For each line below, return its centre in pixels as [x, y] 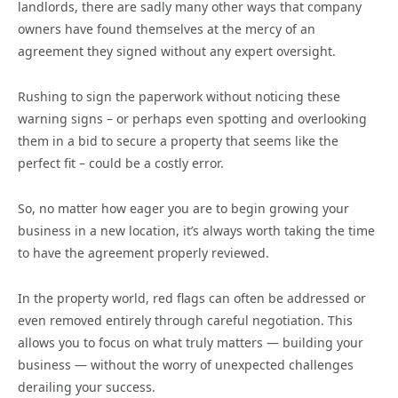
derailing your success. [87, 386]
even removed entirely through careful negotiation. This [185, 320]
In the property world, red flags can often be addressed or [192, 298]
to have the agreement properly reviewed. [143, 252]
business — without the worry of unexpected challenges [186, 364]
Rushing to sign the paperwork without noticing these [179, 96]
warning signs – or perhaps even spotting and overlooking [192, 119]
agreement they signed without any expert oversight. [177, 52]
